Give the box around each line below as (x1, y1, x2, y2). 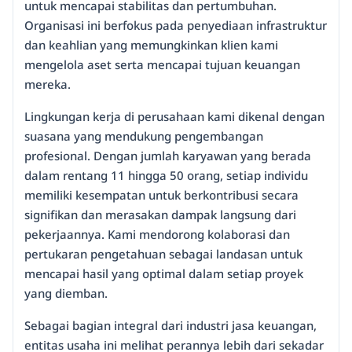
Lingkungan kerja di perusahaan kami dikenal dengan (24, 108, 324, 124)
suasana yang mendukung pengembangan (24, 128, 263, 144)
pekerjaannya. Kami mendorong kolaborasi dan (24, 226, 290, 242)
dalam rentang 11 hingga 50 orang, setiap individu (24, 167, 308, 183)
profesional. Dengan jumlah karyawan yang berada (24, 148, 311, 163)
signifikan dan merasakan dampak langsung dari (24, 207, 296, 222)
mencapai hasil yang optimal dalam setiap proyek (24, 266, 303, 281)
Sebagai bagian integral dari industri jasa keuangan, (24, 317, 317, 333)
